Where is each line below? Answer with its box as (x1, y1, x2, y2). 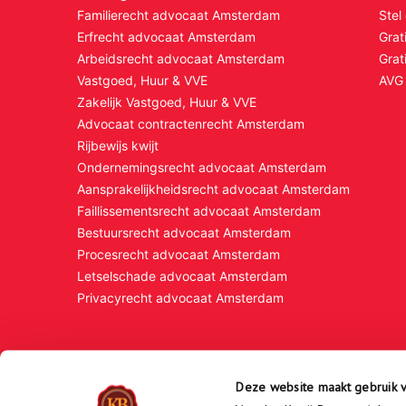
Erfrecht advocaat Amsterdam (76, 28, 256, 44)
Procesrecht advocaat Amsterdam (76, 246, 280, 262)
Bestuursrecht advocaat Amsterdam (76, 224, 291, 240)
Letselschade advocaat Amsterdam (76, 267, 287, 284)
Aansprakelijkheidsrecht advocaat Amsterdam (76, 180, 350, 197)
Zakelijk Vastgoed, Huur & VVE (76, 93, 256, 110)
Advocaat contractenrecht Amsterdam (76, 115, 304, 131)
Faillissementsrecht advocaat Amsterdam (76, 202, 321, 218)
